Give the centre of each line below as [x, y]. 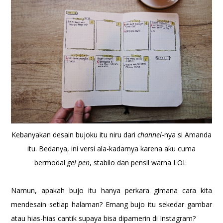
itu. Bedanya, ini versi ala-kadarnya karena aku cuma [111, 149]
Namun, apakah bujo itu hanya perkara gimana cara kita [111, 191]
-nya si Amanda [187, 135]
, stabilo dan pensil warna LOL [139, 163]
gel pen [78, 163]
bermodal [51, 163]
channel [150, 135]
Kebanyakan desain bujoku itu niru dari [74, 135]
